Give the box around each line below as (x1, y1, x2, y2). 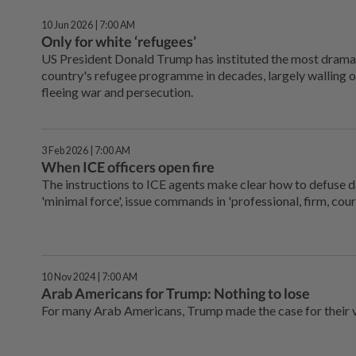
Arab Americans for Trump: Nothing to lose (41, 284, 310, 302)
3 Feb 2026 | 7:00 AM (41, 145, 130, 157)
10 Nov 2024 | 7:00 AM (41, 270, 137, 283)
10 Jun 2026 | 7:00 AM (41, 19, 135, 31)
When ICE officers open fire (41, 158, 215, 176)
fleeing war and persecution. (41, 84, 193, 99)
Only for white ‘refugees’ (41, 33, 196, 50)
